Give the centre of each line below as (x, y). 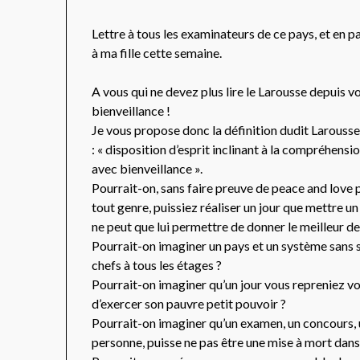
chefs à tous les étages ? (157, 265)
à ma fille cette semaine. (157, 53)
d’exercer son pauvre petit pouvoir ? (189, 304)
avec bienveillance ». (147, 169)
